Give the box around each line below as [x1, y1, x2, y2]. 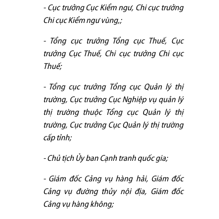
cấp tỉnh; [43, 133, 71, 142]
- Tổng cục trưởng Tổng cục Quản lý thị [43, 83, 183, 91]
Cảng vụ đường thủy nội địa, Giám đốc [43, 187, 183, 196]
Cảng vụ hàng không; [43, 200, 113, 209]
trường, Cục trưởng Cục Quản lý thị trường [43, 121, 183, 130]
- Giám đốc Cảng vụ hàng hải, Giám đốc [43, 175, 183, 183]
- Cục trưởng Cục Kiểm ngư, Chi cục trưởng [43, 3, 183, 12]
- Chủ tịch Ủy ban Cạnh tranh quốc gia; [43, 154, 168, 163]
